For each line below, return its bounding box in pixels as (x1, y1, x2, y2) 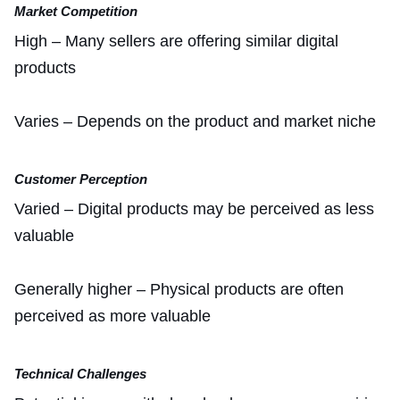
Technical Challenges (14, 365, 146, 381)
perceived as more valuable (14, 306, 211, 325)
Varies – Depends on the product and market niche (14, 112, 380, 130)
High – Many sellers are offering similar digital (14, 31, 338, 50)
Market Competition (14, 3, 137, 19)
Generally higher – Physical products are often (14, 279, 344, 298)
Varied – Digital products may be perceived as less (14, 199, 374, 218)
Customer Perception (14, 171, 147, 187)
